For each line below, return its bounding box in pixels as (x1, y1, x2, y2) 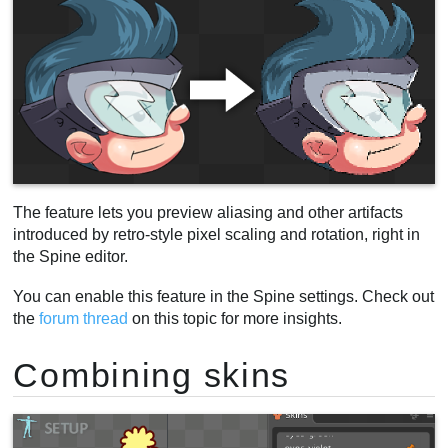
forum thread (39, 309, 129, 327)
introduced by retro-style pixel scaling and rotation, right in (13, 226, 421, 244)
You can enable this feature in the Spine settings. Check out (13, 287, 435, 305)
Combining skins (13, 356, 291, 395)
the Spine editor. (13, 248, 129, 266)
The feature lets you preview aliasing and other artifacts (13, 204, 404, 222)
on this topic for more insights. (128, 309, 343, 327)
